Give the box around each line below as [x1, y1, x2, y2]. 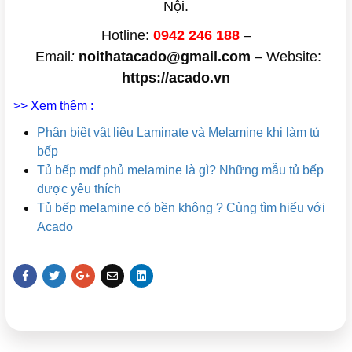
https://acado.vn [122, 69, 230, 86]
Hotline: [101, 27, 153, 43]
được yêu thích [37, 181, 121, 196]
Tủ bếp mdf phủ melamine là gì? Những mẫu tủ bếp [37, 163, 324, 177]
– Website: [250, 48, 321, 64]
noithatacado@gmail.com [78, 48, 251, 64]
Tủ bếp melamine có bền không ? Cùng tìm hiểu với [37, 200, 325, 214]
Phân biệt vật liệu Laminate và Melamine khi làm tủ [37, 125, 320, 139]
